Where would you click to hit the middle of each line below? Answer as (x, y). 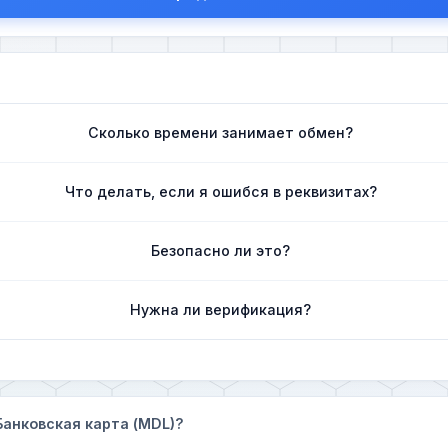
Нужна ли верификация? (221, 309)
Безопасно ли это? (221, 250)
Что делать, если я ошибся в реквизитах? (220, 191)
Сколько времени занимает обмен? (221, 132)
